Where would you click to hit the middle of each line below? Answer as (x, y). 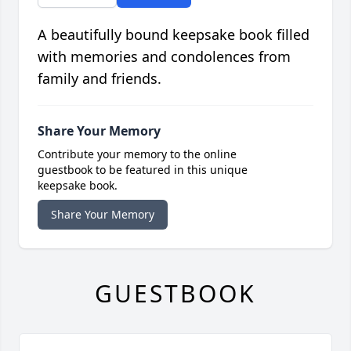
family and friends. (100, 79)
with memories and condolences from (164, 57)
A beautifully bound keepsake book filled (174, 35)
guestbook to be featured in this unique (143, 170)
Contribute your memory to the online (137, 154)
